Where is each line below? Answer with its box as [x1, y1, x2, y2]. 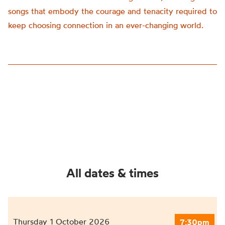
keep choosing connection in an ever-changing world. [8, 20, 203, 30]
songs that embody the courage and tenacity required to [8, 6, 217, 16]
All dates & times [66, 165, 159, 180]
